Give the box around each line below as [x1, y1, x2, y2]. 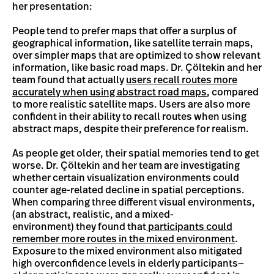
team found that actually [12, 75, 126, 85]
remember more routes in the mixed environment [12, 234, 235, 244]
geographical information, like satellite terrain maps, [12, 39, 253, 48]
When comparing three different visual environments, [12, 198, 255, 207]
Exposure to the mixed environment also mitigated [12, 246, 242, 256]
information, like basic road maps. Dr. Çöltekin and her [12, 63, 262, 73]
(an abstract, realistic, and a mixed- [12, 210, 174, 220]
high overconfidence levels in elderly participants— [12, 259, 244, 268]
